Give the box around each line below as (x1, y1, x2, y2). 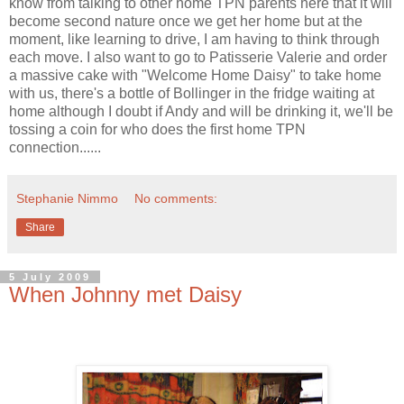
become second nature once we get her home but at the (9, 13, 363, 29)
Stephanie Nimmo (16, 190, 118, 206)
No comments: (134, 190, 218, 206)
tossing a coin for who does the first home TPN (9, 121, 306, 137)
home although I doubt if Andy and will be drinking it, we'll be (9, 103, 393, 119)
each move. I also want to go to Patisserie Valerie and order (9, 49, 387, 65)
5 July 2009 (9, 271, 91, 282)
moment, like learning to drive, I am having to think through (9, 31, 380, 47)
